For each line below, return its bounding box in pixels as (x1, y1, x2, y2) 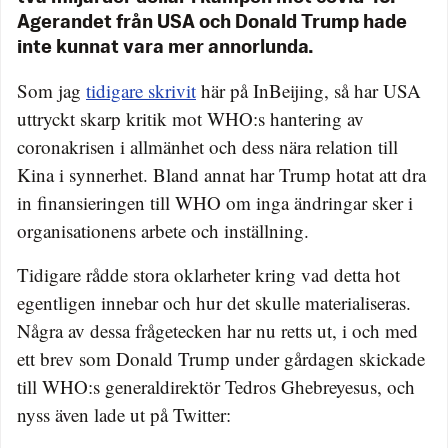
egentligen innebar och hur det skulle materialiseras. (17, 290, 411, 316)
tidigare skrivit (86, 78, 196, 104)
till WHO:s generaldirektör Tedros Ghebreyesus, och (17, 374, 415, 400)
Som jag (17, 78, 86, 104)
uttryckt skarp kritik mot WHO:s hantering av (17, 106, 364, 132)
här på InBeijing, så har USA (196, 78, 421, 104)
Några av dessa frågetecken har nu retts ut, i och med (17, 318, 418, 344)
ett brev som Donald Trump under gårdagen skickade (17, 346, 425, 372)
